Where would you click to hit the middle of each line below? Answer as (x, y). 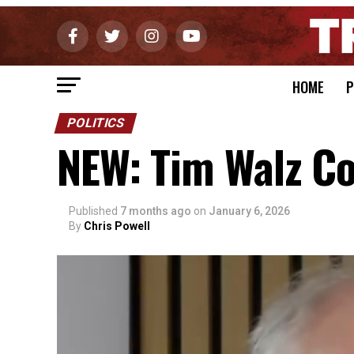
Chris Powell (117, 226)
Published (93, 211)
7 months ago (156, 211)
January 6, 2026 (249, 211)
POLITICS (96, 123)
